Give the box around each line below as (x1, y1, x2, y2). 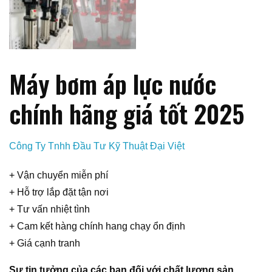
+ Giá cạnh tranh (9, 237, 80, 248)
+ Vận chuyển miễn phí (9, 169, 108, 180)
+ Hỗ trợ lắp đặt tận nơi (9, 186, 109, 197)
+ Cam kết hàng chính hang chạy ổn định (9, 220, 185, 231)
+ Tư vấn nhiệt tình (9, 203, 90, 214)
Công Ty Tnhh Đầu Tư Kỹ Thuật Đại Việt (9, 140, 185, 151)
